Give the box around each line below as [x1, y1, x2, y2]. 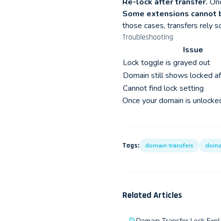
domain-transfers [145, 142, 193, 149]
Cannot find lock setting [123, 83, 204, 94]
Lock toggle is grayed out [123, 57, 210, 68]
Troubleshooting [122, 32, 173, 42]
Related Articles [122, 189, 182, 201]
